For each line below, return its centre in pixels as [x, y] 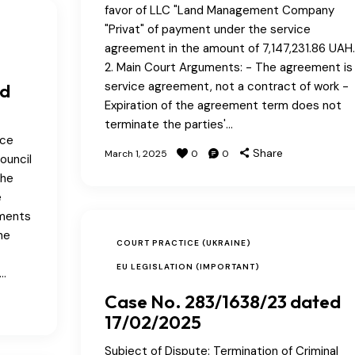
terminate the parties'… [168, 124]
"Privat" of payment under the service [207, 29]
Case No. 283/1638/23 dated [222, 301]
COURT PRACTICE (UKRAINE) [183, 242]
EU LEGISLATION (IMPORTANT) [188, 266]
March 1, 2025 [136, 153]
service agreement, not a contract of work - [226, 86]
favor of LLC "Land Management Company [219, 10]
